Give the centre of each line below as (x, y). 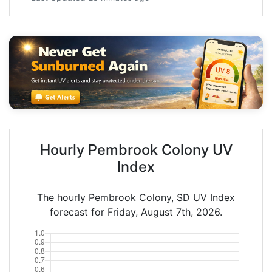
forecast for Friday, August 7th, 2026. (136, 212)
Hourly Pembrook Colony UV (136, 149)
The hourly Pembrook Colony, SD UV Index (136, 197)
